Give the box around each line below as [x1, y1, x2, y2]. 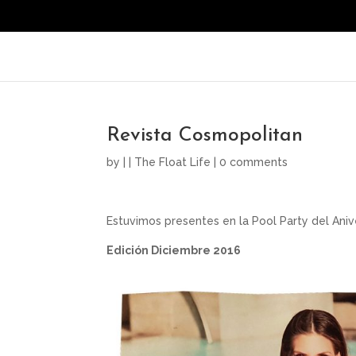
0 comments [219, 156, 288, 168]
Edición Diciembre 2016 [106, 244, 242, 257]
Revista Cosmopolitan [106, 126, 304, 145]
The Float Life [134, 156, 211, 168]
